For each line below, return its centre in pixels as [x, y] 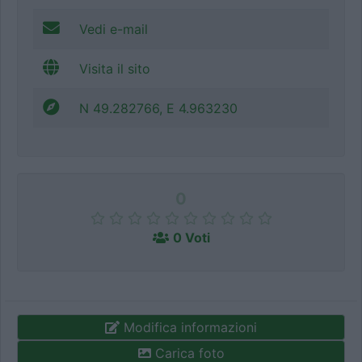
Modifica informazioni [188, 328]
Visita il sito [115, 69]
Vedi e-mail [114, 29]
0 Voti [191, 238]
